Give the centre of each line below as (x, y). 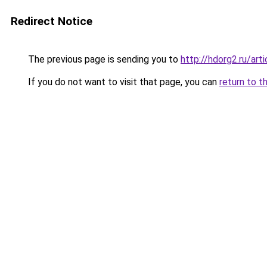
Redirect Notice (52, 21)
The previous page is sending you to (103, 59)
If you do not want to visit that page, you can (122, 82)
